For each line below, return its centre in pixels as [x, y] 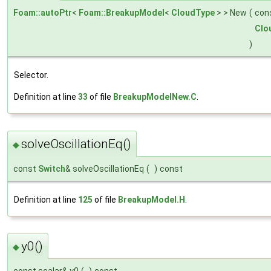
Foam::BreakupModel [122, 13]
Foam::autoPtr [43, 13]
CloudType [193, 13]
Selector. [31, 75]
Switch [52, 168]
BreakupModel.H [152, 199]
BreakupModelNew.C [155, 97]
